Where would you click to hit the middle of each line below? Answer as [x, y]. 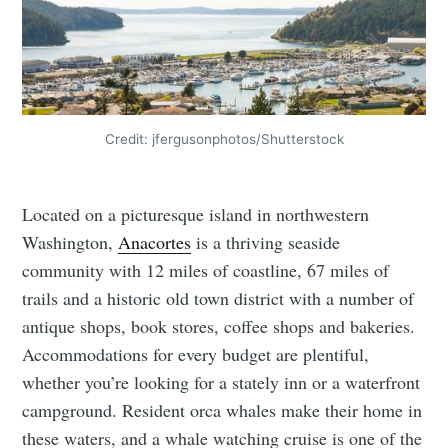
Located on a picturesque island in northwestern [196, 214]
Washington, [70, 242]
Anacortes [155, 242]
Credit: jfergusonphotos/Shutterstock [224, 138]
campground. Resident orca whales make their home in [222, 410]
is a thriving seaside [266, 242]
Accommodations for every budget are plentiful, [196, 354]
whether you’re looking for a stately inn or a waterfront [221, 382]
